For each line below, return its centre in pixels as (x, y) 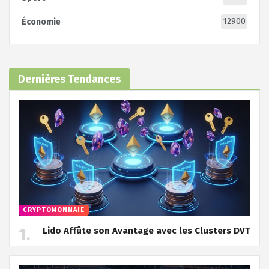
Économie (41, 22)
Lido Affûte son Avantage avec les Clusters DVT (146, 230)
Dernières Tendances (69, 79)
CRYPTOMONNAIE (54, 210)
